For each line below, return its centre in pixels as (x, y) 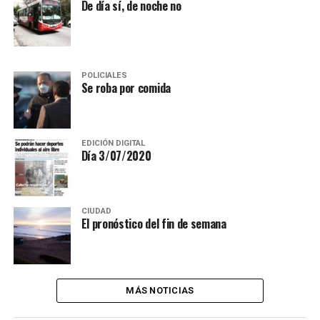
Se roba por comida (126, 87)
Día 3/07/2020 (116, 155)
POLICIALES (104, 75)
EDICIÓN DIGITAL (113, 143)
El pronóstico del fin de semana (154, 223)
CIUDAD (96, 211)
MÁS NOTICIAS (160, 290)
